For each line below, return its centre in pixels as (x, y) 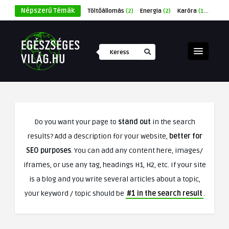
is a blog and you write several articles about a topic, (114, 179)
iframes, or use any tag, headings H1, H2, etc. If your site (114, 165)
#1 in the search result (164, 193)
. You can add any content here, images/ (137, 151)
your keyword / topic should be (75, 193)
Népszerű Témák (48, 11)
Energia (151, 11)
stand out (134, 122)
